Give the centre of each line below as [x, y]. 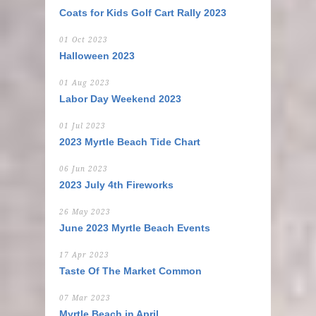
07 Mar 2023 [85, 298]
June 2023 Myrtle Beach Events [135, 228]
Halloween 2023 [97, 56]
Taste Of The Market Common [130, 271]
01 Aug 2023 [85, 83]
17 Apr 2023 [84, 255]
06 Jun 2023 [84, 169]
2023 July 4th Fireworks [116, 185]
